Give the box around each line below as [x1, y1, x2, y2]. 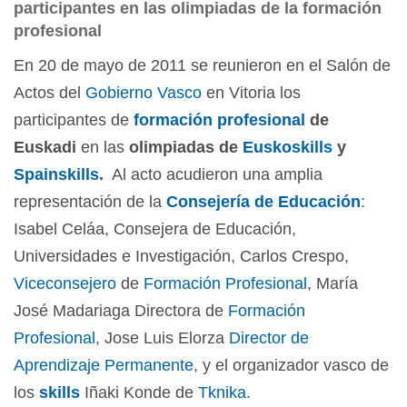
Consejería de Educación [166, 193, 361, 211]
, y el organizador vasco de [194, 356, 389, 374]
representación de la [14, 193, 166, 211]
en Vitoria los [202, 84, 301, 102]
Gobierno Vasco [85, 84, 202, 102]
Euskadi [14, 138, 81, 156]
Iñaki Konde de [84, 383, 198, 402]
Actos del [14, 84, 85, 102]
